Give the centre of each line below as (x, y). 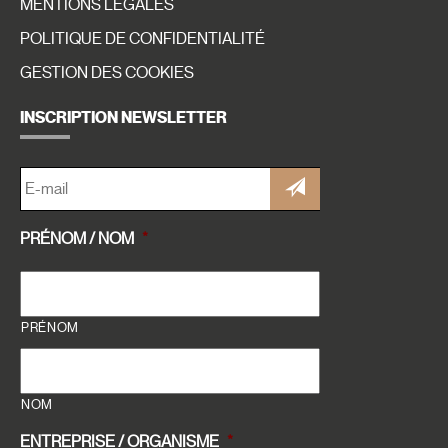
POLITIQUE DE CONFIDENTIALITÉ (142, 39)
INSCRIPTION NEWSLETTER (123, 118)
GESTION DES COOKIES (107, 73)
